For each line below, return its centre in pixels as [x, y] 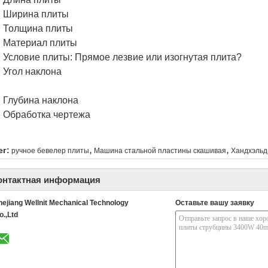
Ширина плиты [36, 14]
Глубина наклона [41, 100]
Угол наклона [32, 71]
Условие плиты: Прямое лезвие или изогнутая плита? [122, 57]
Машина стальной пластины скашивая [160, 151]
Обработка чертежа [47, 115]
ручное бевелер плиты [50, 151]
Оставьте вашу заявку [215, 203]
